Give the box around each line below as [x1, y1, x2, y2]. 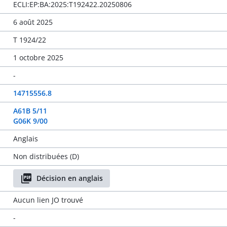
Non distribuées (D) [13, 152, 79, 161]
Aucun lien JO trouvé [13, 195, 83, 205]
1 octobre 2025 [13, 53, 63, 62]
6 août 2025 [13, 17, 53, 27]
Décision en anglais [36, 173, 103, 183]
